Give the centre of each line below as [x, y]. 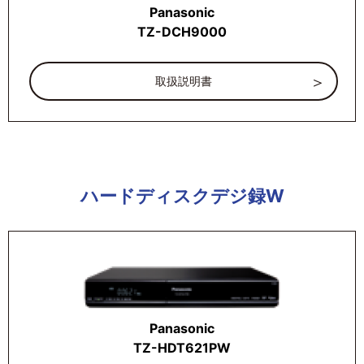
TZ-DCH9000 [182, 31]
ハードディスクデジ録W [182, 195]
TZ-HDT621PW [182, 348]
